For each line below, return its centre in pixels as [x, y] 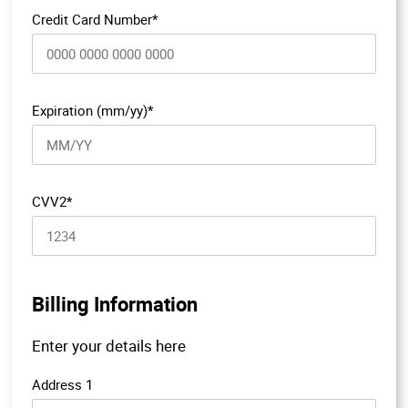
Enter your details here [109, 345]
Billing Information [115, 303]
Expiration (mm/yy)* [92, 110]
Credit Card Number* [95, 19]
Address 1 [62, 384]
